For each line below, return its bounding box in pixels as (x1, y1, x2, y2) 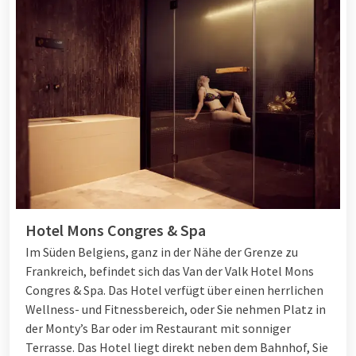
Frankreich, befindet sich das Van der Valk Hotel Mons (25, 263, 314, 280)
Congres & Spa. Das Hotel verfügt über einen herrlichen (25, 282, 323, 299)
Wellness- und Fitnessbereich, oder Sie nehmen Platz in (25, 301, 326, 318)
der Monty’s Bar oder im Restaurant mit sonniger (25, 320, 291, 337)
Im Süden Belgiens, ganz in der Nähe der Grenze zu (25, 244, 298, 261)
